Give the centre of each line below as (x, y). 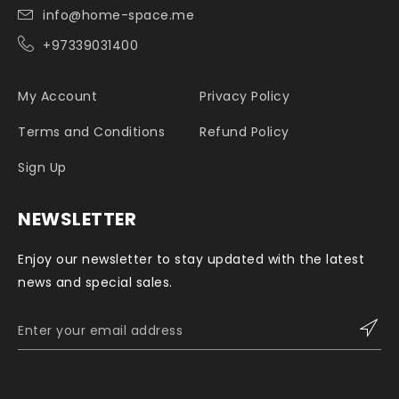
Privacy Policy (244, 96)
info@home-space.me (118, 15)
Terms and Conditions (91, 131)
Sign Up (42, 167)
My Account (57, 96)
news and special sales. (95, 282)
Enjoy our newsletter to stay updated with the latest (191, 259)
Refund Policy (244, 131)
